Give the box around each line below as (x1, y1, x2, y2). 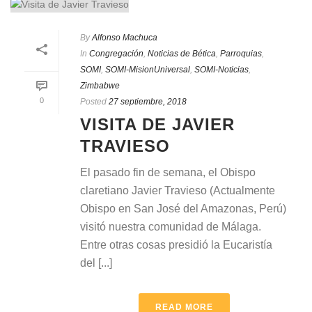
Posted (80, 96, 107, 107)
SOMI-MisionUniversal (105, 64, 190, 75)
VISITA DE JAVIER (80, 114, 235, 134)
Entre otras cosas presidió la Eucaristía (80, 238, 272, 251)
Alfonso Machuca (92, 32, 157, 42)
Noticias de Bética (148, 48, 216, 58)
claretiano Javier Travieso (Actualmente (80, 184, 275, 196)
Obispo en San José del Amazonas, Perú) (80, 202, 286, 214)
